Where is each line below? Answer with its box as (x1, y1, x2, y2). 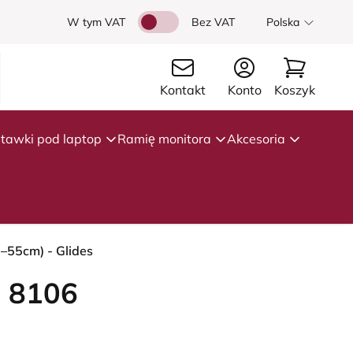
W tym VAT (67, 15, 125, 29)
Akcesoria (227, 131, 285, 147)
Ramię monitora (117, 131, 211, 147)
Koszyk (273, 82, 315, 98)
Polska (266, 15, 299, 29)
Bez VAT (191, 15, 235, 29)
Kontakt (159, 82, 206, 98)
